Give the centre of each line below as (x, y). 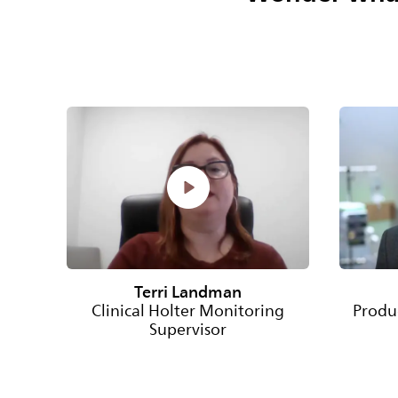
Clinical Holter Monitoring (188, 310)
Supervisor (188, 329)
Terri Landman (188, 292)
